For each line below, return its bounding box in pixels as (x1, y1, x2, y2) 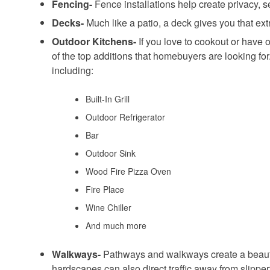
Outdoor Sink (86, 147, 136, 160)
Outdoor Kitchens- (52, 34, 136, 49)
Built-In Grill (86, 93, 130, 105)
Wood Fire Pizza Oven (86, 165, 171, 178)
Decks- (52, 16, 84, 30)
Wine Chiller (86, 201, 131, 214)
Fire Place (86, 183, 124, 196)
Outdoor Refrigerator (86, 111, 165, 124)
